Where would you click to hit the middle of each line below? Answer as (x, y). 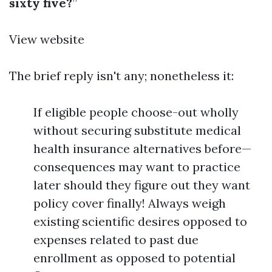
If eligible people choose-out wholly (136, 112)
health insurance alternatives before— (142, 148)
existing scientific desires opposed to (140, 221)
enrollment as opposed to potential (134, 258)
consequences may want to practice (137, 167)
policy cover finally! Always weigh (130, 203)
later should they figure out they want (142, 185)
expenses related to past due (116, 240)
